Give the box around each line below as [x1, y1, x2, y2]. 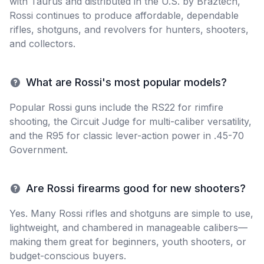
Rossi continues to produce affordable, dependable [9, 9, 239, 21]
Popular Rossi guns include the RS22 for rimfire [9, 101, 223, 113]
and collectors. [9, 38, 75, 49]
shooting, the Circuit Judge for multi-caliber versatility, [9, 115, 252, 127]
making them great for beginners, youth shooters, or [9, 236, 246, 247]
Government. [9, 144, 68, 156]
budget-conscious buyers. [9, 250, 126, 262]
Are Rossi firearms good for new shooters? [26, 182, 246, 194]
